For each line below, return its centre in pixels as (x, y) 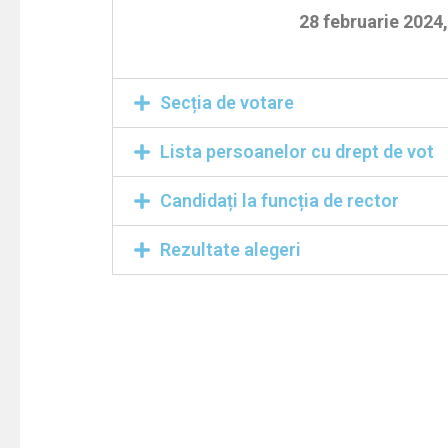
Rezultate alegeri (230, 249)
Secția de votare (227, 102)
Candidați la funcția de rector (279, 200)
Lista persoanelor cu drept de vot (297, 151)
